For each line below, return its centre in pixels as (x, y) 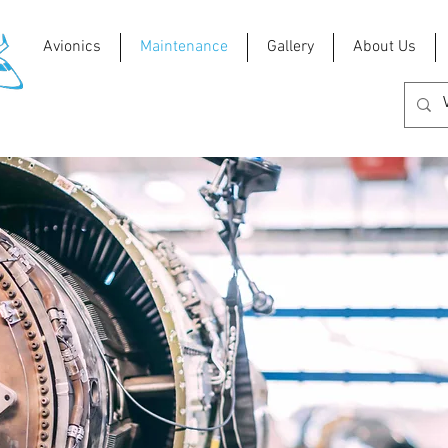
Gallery (290, 47)
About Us (384, 47)
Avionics (71, 47)
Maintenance (184, 47)
